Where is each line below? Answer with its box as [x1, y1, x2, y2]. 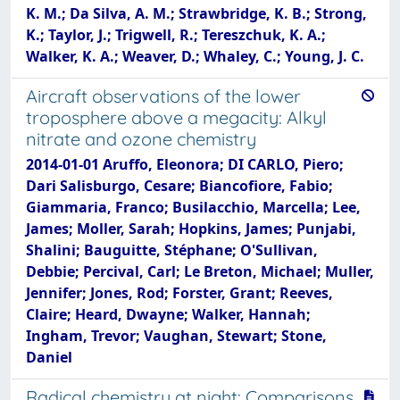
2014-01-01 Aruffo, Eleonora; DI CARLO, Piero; [26, 154, 344, 174]
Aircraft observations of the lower [26, 85, 301, 107]
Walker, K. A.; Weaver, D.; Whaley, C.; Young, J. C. [26, 46, 364, 66]
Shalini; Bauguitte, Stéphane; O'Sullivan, [26, 240, 318, 260]
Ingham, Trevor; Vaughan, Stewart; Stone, [26, 326, 327, 346]
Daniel [26, 347, 72, 367]
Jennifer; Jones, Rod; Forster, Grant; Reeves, [26, 283, 333, 303]
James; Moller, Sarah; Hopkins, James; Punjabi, [26, 219, 356, 238]
